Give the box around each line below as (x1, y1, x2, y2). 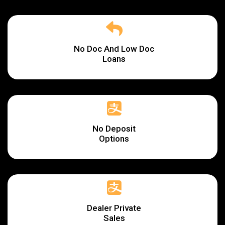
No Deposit (92, 123, 136, 134)
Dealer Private (87, 202, 141, 213)
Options (99, 133, 129, 144)
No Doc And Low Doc (74, 43, 154, 54)
